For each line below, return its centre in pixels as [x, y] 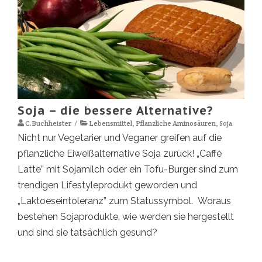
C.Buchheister [48, 123]
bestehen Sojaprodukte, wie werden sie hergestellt [126, 216]
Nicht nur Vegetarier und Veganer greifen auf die [120, 137]
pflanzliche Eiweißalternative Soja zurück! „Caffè [120, 153]
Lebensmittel [111, 123]
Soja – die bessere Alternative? [115, 111]
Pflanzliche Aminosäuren [176, 123]
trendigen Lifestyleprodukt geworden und [107, 185]
